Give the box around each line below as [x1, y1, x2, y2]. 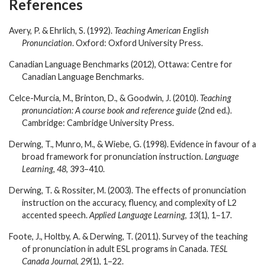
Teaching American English [114, 25, 209, 35]
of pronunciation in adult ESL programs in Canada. [22, 243, 210, 254]
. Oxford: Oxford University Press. [72, 37, 203, 48]
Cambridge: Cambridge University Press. [22, 117, 174, 128]
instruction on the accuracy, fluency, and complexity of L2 [22, 197, 237, 208]
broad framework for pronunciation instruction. [22, 151, 205, 161]
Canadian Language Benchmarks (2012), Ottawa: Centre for [9, 59, 232, 69]
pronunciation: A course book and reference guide [22, 105, 196, 115]
